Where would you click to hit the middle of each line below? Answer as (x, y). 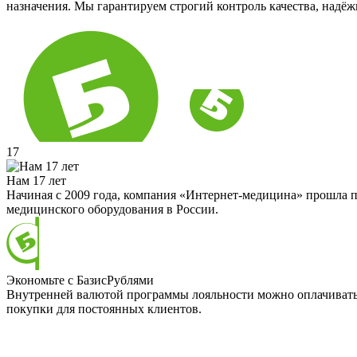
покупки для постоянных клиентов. (104, 308)
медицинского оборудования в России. (112, 209)
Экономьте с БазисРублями (80, 280)
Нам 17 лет (36, 180)
